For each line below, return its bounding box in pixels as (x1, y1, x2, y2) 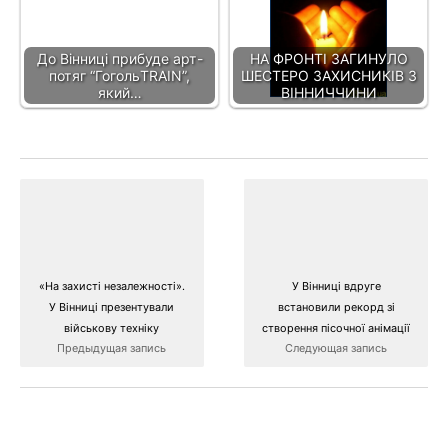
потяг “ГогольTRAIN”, (49, 66, 190, 84)
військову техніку (64, 320, 160, 335)
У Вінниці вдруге (291, 278, 381, 293)
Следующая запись (285, 340, 388, 355)
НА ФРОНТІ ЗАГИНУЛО (249, 49, 408, 67)
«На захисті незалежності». (38, 278, 185, 293)
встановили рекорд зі (277, 299, 395, 314)
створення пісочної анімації (262, 320, 411, 335)
